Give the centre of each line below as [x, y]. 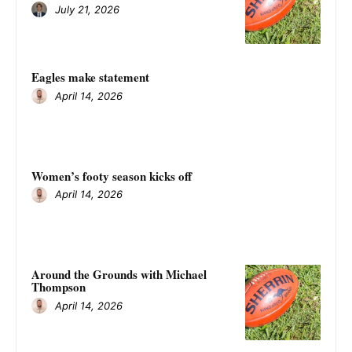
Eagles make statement [90, 77]
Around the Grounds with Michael [119, 275]
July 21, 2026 [87, 9]
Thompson [59, 287]
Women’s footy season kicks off [112, 176]
